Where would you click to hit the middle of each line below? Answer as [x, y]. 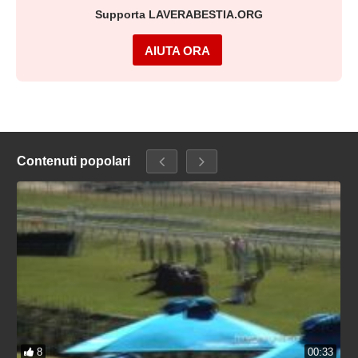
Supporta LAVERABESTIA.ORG [179, 15]
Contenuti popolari [74, 161]
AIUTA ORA [177, 51]
